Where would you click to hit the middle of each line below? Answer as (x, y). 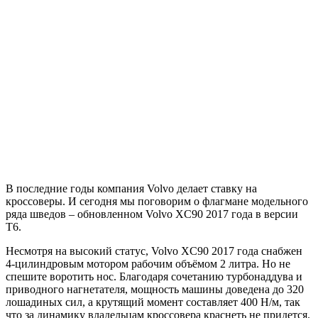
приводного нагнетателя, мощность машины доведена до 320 (155, 289)
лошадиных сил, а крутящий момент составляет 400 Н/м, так (153, 302)
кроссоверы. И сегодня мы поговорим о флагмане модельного (157, 201)
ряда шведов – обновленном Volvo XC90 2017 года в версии (152, 214)
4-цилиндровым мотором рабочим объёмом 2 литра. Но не (148, 263)
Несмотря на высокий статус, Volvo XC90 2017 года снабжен (154, 251)
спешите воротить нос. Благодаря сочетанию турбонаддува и (154, 276)
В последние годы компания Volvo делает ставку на (131, 188)
